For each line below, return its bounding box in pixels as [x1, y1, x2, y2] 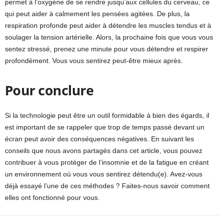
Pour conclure [5, 81, 93, 100]
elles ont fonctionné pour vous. [5, 194, 100, 202]
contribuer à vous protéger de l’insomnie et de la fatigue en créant [5, 158, 209, 167]
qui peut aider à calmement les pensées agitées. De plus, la [5, 10, 190, 18]
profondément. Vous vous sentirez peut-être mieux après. [5, 57, 183, 65]
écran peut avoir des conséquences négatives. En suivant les [5, 135, 194, 143]
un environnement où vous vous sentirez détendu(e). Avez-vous [5, 170, 202, 178]
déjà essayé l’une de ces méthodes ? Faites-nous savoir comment [5, 182, 210, 190]
